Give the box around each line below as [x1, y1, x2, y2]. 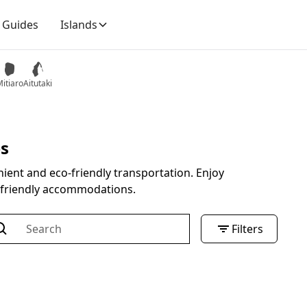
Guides [2, 16, 38, 32]
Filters [232, 221, 264, 236]
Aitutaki [23, 77, 52, 89]
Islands [60, 16, 97, 32]
